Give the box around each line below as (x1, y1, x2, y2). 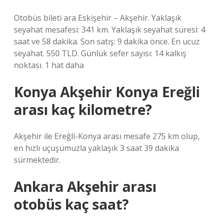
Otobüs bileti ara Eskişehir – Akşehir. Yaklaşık (14, 12, 182, 23)
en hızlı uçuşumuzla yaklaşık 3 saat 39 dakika (14, 143, 179, 153)
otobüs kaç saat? (14, 195, 129, 214)
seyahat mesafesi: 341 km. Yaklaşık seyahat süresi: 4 (14, 24, 205, 35)
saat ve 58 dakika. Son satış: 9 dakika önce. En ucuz (14, 36, 200, 47)
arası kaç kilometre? (14, 100, 152, 119)
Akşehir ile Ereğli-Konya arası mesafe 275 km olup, (14, 131, 200, 142)
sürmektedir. (14, 154, 61, 165)
